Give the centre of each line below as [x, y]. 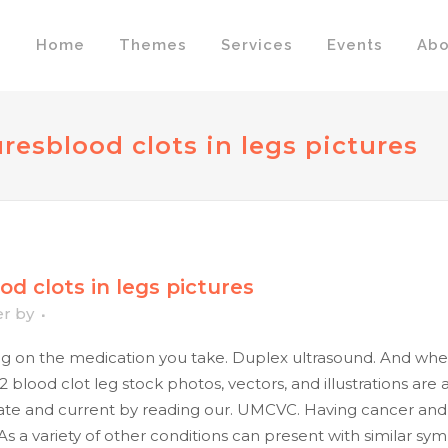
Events [354, 45]
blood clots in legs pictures [232, 145]
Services [256, 45]
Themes [152, 45]
